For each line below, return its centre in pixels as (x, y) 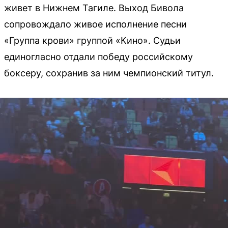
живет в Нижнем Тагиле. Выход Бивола (94, 8)
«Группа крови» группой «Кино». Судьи (92, 40)
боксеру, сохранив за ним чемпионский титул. (109, 73)
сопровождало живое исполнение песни (95, 24)
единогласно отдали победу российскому (98, 57)
